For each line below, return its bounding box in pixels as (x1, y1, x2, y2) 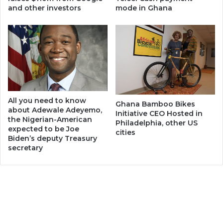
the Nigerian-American (8, 115, 92, 124)
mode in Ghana (115, 3, 172, 12)
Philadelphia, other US (115, 118, 198, 128)
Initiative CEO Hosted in (115, 109, 203, 118)
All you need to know (8, 96, 86, 105)
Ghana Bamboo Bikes (115, 100, 195, 109)
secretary (8, 143, 43, 152)
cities (115, 128, 135, 137)
